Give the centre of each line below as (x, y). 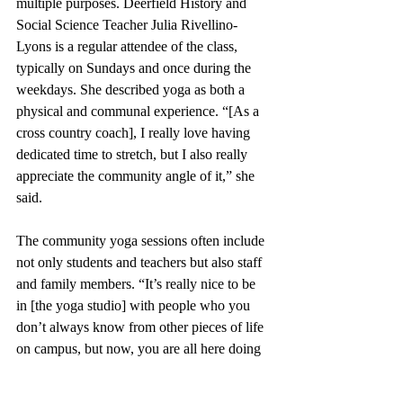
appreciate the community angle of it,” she (137, 176)
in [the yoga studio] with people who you (135, 306)
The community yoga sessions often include (142, 241)
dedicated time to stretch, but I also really (134, 155)
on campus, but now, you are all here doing (140, 349)
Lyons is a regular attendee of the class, (129, 47)
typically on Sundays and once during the (135, 68)
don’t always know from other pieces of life (142, 327)
